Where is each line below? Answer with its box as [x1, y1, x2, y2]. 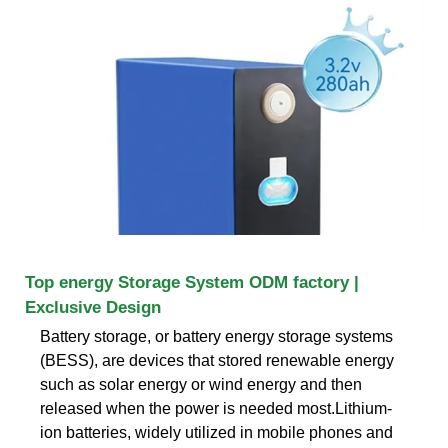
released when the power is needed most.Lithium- [40, 399, 392, 417]
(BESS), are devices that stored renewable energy [40, 351, 394, 369]
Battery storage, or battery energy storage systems [40, 327, 393, 345]
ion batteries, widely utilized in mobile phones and [40, 423, 393, 441]
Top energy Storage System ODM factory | [25, 272, 359, 292]
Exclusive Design [25, 297, 161, 317]
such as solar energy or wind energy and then [40, 375, 362, 393]
